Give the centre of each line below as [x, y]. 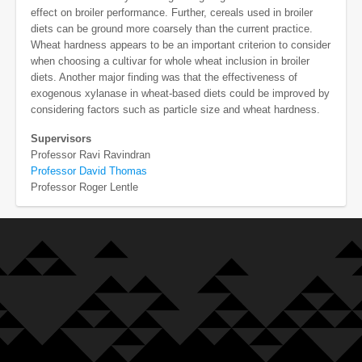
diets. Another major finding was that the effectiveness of [164, 78]
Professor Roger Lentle [84, 187]
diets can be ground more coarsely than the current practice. [172, 29]
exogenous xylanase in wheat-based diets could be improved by [180, 94]
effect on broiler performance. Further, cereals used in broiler [172, 13]
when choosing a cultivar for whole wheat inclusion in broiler [170, 61]
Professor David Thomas [89, 171]
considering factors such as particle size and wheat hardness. [175, 110]
